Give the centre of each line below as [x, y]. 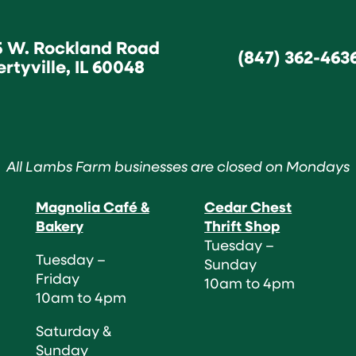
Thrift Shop [242, 225]
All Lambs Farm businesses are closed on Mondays [178, 166]
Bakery [59, 225]
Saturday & [73, 330]
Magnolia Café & [92, 206]
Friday [57, 278]
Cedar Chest [248, 206]
